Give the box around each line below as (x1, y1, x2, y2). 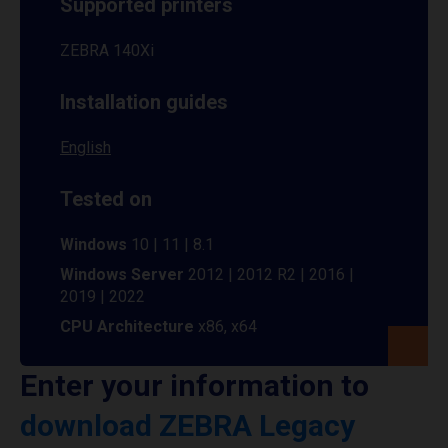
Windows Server (60, 265, 184, 284)
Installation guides (60, 90, 228, 114)
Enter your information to (20, 368, 369, 403)
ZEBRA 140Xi (60, 41, 154, 60)
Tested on (60, 187, 152, 211)
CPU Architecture (60, 317, 198, 336)
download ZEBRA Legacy (20, 408, 355, 443)
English (60, 138, 111, 157)
